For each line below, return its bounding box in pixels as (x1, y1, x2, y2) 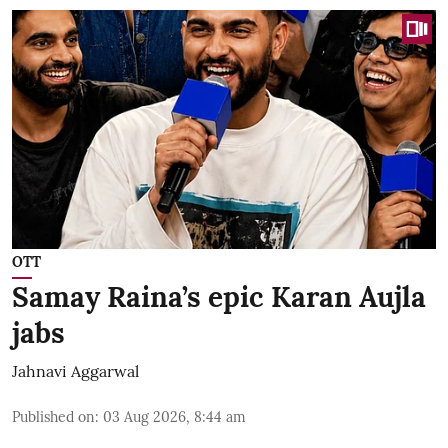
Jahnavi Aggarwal (12, 360, 139, 381)
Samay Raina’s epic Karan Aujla (12, 278, 426, 315)
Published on (12, 407, 95, 426)
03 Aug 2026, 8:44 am (103, 407, 246, 426)
